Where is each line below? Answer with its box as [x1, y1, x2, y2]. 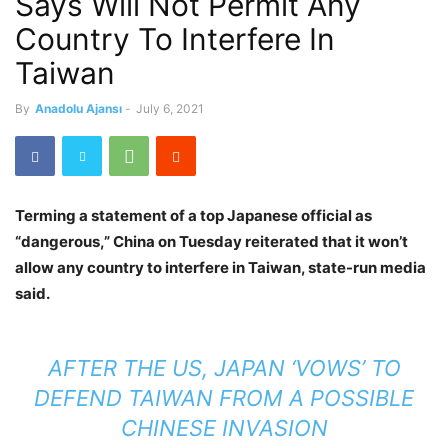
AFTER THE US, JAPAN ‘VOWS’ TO [47, 355, 401, 381]
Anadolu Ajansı [35, 101, 122, 116]
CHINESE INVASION [120, 415, 328, 441]
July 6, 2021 [136, 101, 204, 116]
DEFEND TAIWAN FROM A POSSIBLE [34, 385, 414, 411]
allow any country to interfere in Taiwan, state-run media [15, 258, 426, 277]
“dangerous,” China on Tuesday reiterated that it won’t [15, 232, 408, 251]
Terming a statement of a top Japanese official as [15, 206, 372, 225]
